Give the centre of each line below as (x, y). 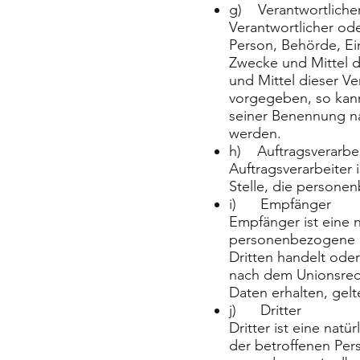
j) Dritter (265, 310)
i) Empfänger (280, 204)
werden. (255, 133)
